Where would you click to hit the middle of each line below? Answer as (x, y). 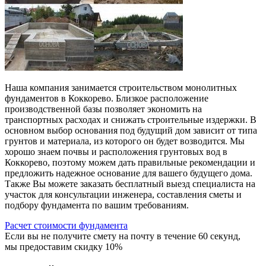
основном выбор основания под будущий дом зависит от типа (131, 130)
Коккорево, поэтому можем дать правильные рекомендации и (130, 162)
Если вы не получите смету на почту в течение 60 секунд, (123, 236)
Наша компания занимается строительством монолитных (121, 88)
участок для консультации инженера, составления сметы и (123, 194)
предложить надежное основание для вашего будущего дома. (129, 173)
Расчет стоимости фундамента (66, 225)
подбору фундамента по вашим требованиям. (97, 205)
